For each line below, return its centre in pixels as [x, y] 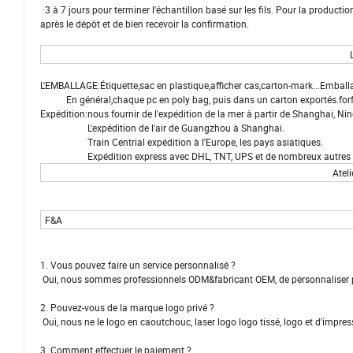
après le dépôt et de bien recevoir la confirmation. [145, 24]
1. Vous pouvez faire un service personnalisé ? [138, 265]
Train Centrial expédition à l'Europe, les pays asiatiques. [182, 142]
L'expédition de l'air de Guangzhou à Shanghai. [162, 128]
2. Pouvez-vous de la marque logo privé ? [127, 308]
